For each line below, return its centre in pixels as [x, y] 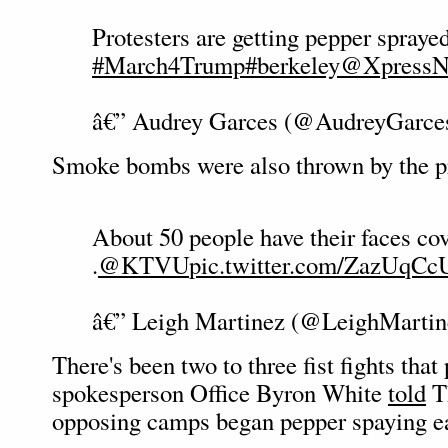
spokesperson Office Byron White [220, 392]
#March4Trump [168, 64]
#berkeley [292, 64]
